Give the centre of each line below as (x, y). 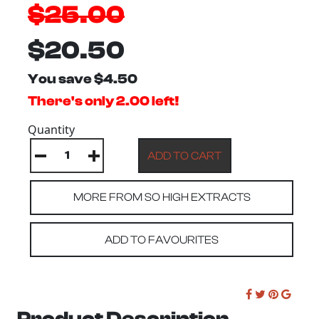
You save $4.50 (83, 79)
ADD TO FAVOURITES (162, 240)
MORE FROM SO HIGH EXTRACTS (162, 198)
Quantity (51, 130)
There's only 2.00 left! (104, 101)
